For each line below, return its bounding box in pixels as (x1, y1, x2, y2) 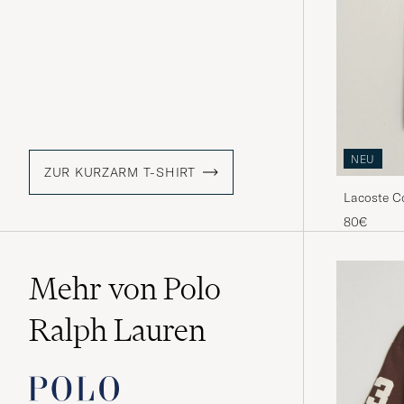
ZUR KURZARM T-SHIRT (44, 164, 196, 181)
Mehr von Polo (29, 270, 221, 308)
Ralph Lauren (29, 311, 206, 350)
